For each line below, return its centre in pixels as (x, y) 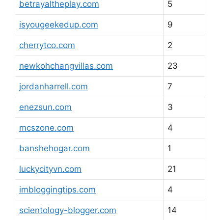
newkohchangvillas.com (66, 66)
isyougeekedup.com (59, 25)
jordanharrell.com (54, 86)
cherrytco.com (47, 45)
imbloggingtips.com (57, 190)
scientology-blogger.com (68, 210)
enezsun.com (45, 107)
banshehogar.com (55, 148)
